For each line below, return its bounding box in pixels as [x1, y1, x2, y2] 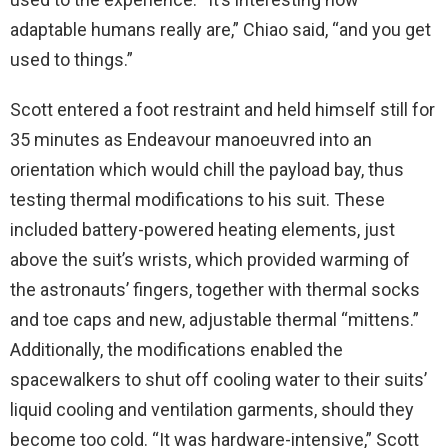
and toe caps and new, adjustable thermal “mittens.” [10, 308, 419, 330]
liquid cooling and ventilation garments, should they [10, 398, 414, 420]
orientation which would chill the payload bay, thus [10, 158, 404, 180]
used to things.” [10, 48, 133, 70]
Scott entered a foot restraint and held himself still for [10, 98, 435, 120]
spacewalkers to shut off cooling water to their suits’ [10, 368, 427, 390]
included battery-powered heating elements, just [10, 218, 395, 240]
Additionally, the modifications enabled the [10, 338, 343, 360]
